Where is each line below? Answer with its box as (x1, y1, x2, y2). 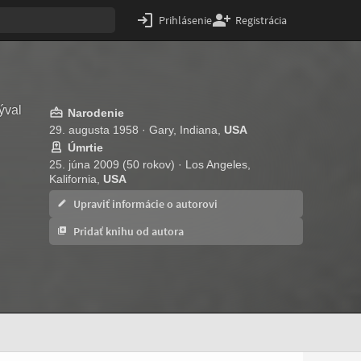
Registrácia (235, 13, 287, 27)
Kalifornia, (49, 172, 103, 185)
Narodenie (68, 106, 124, 119)
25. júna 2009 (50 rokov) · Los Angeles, (49, 158, 251, 171)
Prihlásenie (159, 13, 212, 27)
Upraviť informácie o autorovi (71, 197, 218, 211)
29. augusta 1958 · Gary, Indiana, (49, 123, 224, 136)
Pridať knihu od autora (71, 224, 184, 239)
